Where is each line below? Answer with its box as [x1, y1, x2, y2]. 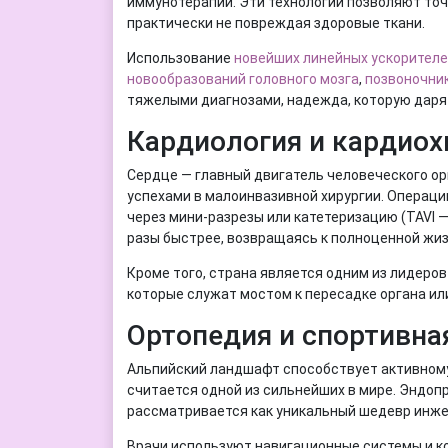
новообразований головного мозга [126, 70, 359, 87]
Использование [126, 49, 234, 66]
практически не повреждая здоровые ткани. [126, 14, 425, 31]
